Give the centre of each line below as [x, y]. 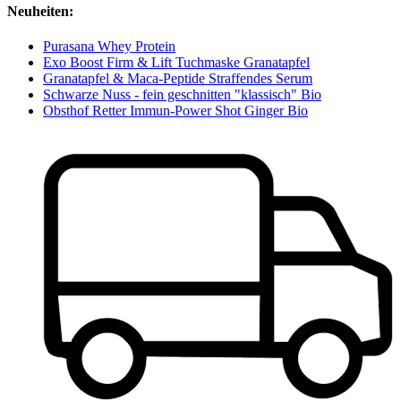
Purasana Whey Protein [109, 46]
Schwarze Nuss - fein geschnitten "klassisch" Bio [182, 94]
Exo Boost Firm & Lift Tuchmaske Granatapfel [176, 62]
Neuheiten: [40, 11]
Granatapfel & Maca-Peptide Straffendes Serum [178, 78]
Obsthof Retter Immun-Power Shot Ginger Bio [175, 110]
